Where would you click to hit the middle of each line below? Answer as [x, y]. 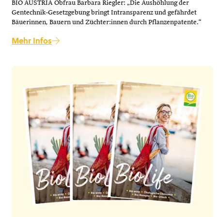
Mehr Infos [32, 41]
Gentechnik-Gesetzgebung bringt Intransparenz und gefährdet [104, 13]
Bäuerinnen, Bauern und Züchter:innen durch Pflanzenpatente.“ [107, 22]
